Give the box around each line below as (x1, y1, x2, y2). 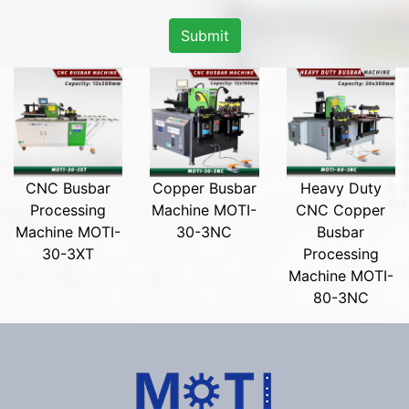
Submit (180, 26, 229, 46)
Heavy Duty (299, 178, 382, 197)
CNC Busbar (26, 178, 111, 197)
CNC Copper (296, 200, 386, 219)
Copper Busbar (152, 178, 257, 197)
